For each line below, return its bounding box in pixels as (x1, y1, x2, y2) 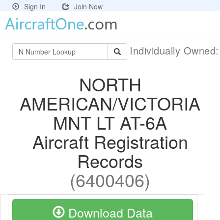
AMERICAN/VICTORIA (20, 90, 200, 115)
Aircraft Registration (32, 129, 188, 154)
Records (77, 148, 143, 173)
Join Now (74, 1, 103, 11)
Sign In (24, 1, 46, 11)
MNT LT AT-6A (53, 110, 167, 135)
